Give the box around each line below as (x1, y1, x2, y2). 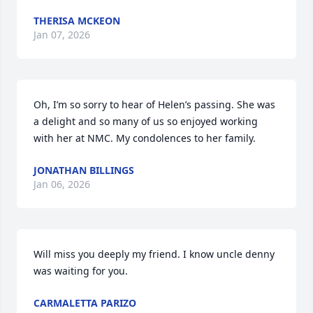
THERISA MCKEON (34, 14, 120, 27)
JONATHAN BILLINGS (34, 163, 134, 177)
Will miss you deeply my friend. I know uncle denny (34, 247, 275, 261)
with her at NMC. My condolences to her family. (34, 131, 256, 145)
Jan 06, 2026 (34, 177, 90, 191)
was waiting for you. (34, 264, 128, 277)
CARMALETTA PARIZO (34, 296, 136, 310)
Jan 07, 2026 (34, 28, 90, 41)
